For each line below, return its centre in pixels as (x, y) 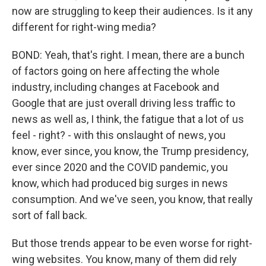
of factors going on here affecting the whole (116, 71)
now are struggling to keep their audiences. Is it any (132, 11)
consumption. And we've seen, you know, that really (132, 199)
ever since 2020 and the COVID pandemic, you (120, 167)
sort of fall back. (50, 215)
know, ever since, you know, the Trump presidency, (130, 151)
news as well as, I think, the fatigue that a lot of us (128, 119)
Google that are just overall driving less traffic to (123, 103)
